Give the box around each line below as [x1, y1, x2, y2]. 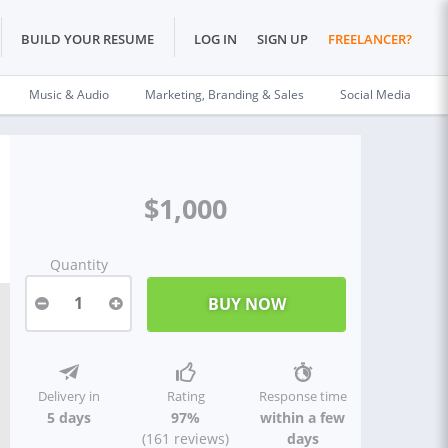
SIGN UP [257, 30, 308, 49]
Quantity [49, 255, 108, 274]
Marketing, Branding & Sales [145, 86, 304, 103]
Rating [166, 387, 205, 405]
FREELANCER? [328, 30, 412, 49]
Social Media [340, 86, 411, 103]
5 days [46, 408, 91, 427]
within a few [260, 408, 345, 427]
